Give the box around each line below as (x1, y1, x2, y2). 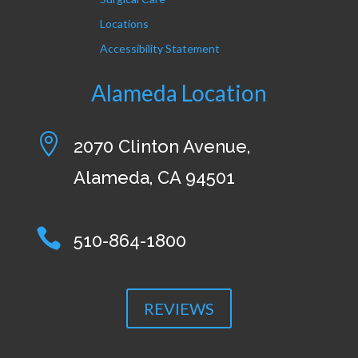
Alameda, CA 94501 (73, 167, 235, 189)
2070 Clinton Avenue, (73, 136, 250, 157)
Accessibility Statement (99, 42, 220, 56)
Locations (99, 17, 149, 31)
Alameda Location (90, 79, 267, 107)
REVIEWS (143, 299, 214, 319)
